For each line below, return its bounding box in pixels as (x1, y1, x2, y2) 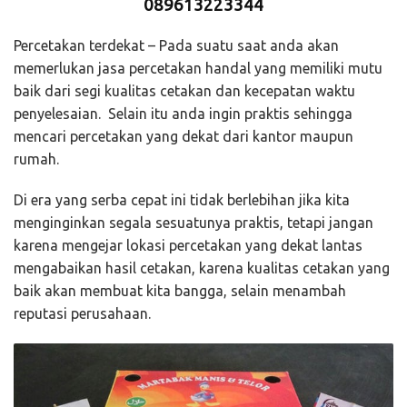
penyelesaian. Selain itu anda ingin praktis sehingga (14, 105, 352, 123)
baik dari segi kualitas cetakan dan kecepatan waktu (14, 83, 355, 100)
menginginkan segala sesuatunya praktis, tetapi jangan (14, 214, 373, 232)
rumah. (14, 151, 59, 168)
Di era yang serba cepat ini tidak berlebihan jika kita (14, 192, 350, 209)
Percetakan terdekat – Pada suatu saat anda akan (14, 37, 339, 55)
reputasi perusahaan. (14, 305, 151, 323)
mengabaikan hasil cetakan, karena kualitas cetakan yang (14, 260, 390, 277)
